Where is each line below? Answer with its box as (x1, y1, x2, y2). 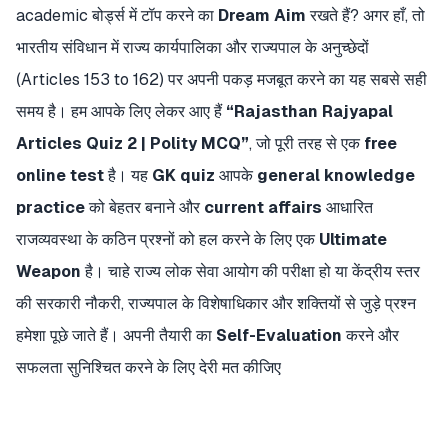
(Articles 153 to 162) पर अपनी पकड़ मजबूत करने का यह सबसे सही (16, 70, 427, 89)
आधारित (322, 198, 373, 217)
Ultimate (319, 230, 387, 249)
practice (16, 198, 85, 217)
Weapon (16, 262, 81, 281)
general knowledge (257, 166, 415, 185)
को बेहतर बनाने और (85, 198, 204, 217)
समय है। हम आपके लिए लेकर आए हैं (16, 102, 226, 121)
